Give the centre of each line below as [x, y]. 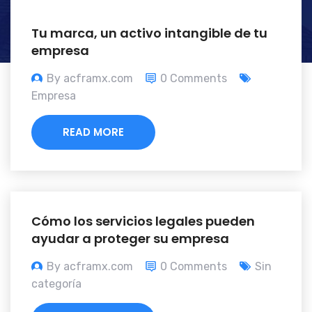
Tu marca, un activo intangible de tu [149, 33]
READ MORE [93, 132]
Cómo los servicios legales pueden [143, 221]
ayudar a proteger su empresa [130, 239]
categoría [56, 284]
